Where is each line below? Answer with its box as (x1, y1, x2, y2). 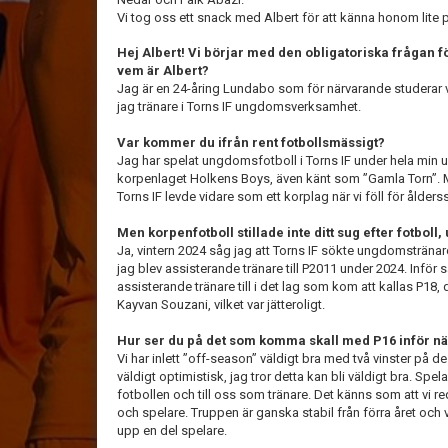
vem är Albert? (117, 63, 209, 78)
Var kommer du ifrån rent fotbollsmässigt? (117, 135, 385, 150)
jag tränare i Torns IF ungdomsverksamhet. (117, 99, 361, 114)
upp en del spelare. (117, 423, 227, 438)
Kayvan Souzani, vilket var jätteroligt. (117, 297, 325, 312)
